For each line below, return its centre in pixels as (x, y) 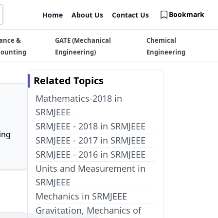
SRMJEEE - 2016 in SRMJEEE (91, 154)
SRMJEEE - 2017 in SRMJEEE (91, 140)
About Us (87, 15)
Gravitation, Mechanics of (88, 210)
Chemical (161, 40)
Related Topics (69, 81)
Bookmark (187, 14)
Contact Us (130, 15)
